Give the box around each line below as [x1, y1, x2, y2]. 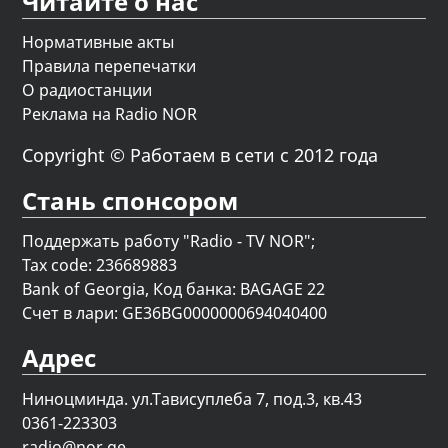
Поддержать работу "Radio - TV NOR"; [22, 230, 316, 253]
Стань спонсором [22, 184, 239, 218]
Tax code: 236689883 [22, 254, 178, 277]
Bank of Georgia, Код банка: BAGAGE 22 [22, 278, 326, 301]
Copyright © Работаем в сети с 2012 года [22, 143, 379, 168]
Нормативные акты [22, 31, 175, 54]
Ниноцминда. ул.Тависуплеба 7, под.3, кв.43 [22, 387, 363, 410]
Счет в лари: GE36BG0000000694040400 [22, 302, 328, 325]
